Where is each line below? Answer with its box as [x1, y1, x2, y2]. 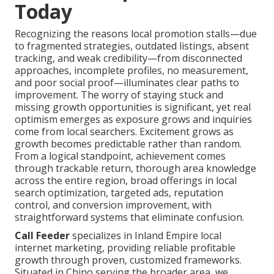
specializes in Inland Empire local [70, 228, 221, 242]
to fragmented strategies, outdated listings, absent [15, 39, 249, 53]
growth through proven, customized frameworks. [15, 253, 242, 267]
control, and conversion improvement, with [15, 198, 212, 212]
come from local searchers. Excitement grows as [15, 124, 234, 138]
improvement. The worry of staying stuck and [15, 87, 223, 102]
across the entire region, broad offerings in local [15, 173, 237, 187]
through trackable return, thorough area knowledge [15, 161, 256, 175]
